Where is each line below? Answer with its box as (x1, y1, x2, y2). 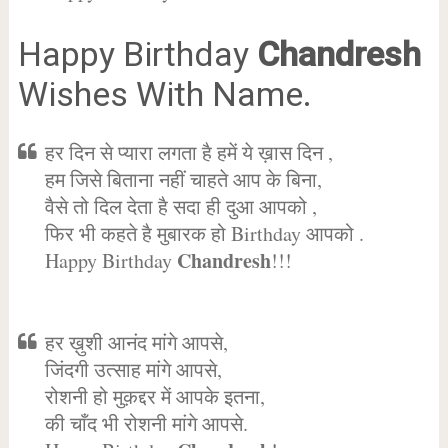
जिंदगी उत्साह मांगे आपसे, (44, 356, 222, 383)
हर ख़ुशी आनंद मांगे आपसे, (44, 329, 228, 356)
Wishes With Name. (17, 74, 312, 114)
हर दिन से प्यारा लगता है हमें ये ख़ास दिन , (44, 139, 333, 166)
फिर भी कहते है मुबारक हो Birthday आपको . (44, 220, 364, 247)
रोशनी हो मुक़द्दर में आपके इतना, (44, 383, 265, 410)
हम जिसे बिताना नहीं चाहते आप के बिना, (44, 166, 322, 193)
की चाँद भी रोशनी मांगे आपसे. (44, 410, 248, 437)
